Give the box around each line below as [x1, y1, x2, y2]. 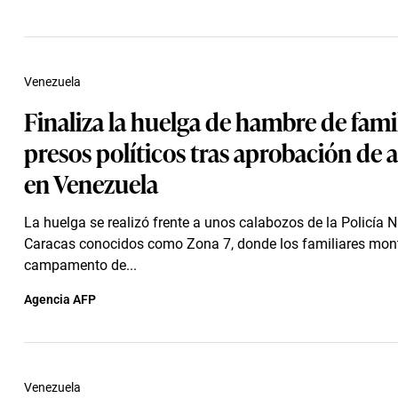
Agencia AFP [24, 292, 96, 306]
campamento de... [24, 257, 137, 274]
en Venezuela [24, 164, 158, 201]
